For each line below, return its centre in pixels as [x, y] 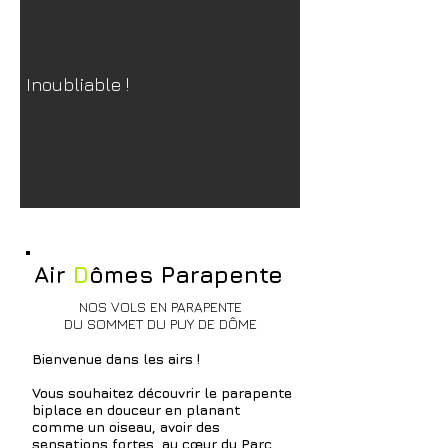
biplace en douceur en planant [136, 409]
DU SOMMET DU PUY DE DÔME [160, 323]
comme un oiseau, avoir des [126, 426]
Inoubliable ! [77, 84]
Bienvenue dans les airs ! [162, 358]
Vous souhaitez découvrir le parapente [162, 392]
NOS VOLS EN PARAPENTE [160, 306]
